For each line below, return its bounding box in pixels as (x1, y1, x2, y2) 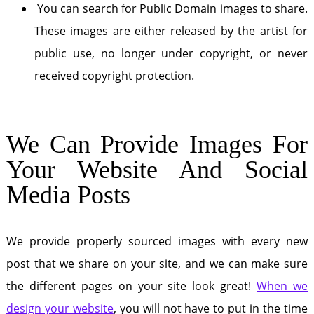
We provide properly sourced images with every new (6, 233, 308, 249)
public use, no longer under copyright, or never (34, 46, 308, 61)
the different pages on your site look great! (6, 278, 257, 294)
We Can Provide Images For (6, 130, 308, 158)
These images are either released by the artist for (34, 23, 308, 39)
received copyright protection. (34, 68, 200, 83)
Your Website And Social (6, 156, 308, 184)
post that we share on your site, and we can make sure (6, 256, 308, 271)
